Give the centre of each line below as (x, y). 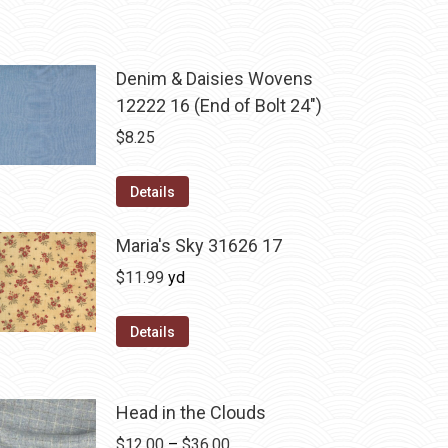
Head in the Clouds (191, 412)
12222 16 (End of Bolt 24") (219, 105)
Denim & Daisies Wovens (215, 78)
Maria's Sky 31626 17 (199, 245)
